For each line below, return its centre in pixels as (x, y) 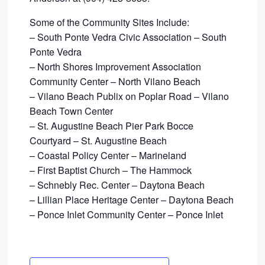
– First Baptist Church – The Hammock (111, 170)
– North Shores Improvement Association (116, 67)
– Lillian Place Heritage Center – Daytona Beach (132, 200)
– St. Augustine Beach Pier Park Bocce (112, 126)
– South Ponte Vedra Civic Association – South (128, 37)
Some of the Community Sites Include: (110, 22)
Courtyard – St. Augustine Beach (98, 141)
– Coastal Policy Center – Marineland (108, 156)
